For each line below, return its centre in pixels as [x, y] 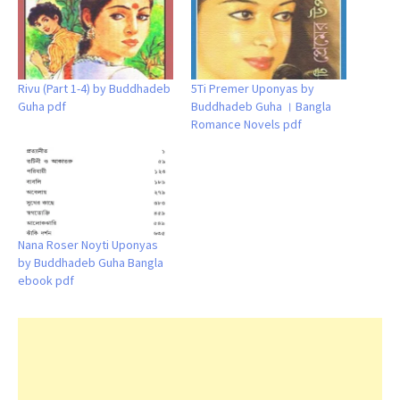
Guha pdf [42, 106]
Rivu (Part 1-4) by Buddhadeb [94, 88]
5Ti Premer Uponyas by [253, 88]
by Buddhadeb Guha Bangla [91, 263]
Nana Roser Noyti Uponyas [88, 245]
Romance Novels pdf [246, 124]
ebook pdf [46, 281]
